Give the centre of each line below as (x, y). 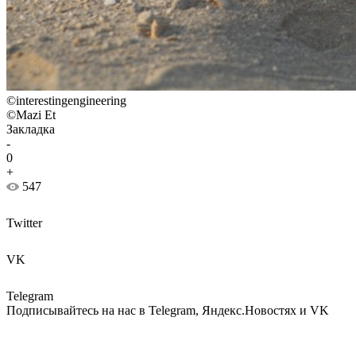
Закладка (31, 130)
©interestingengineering (66, 101)
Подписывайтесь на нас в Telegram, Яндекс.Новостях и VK (168, 311)
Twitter (24, 223)
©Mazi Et (31, 115)
